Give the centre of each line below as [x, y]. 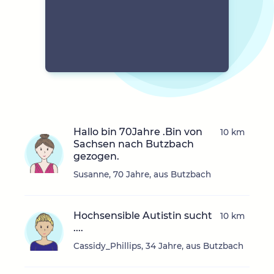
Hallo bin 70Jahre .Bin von [138, 132]
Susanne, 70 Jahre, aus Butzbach [142, 175]
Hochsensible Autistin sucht [143, 216]
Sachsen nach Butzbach [134, 144]
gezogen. [96, 157]
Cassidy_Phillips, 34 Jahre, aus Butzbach [158, 246]
